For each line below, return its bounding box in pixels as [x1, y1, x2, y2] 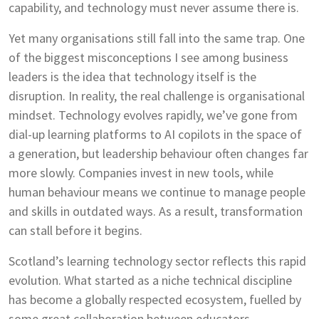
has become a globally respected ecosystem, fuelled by [9, 291, 301, 308]
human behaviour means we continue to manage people [9, 184, 305, 201]
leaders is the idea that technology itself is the [9, 68, 256, 85]
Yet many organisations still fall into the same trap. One [9, 30, 305, 47]
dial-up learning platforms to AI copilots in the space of [9, 126, 302, 143]
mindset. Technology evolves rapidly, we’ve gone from [9, 107, 298, 124]
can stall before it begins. [9, 222, 142, 239]
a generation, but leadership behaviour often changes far [9, 145, 308, 162]
